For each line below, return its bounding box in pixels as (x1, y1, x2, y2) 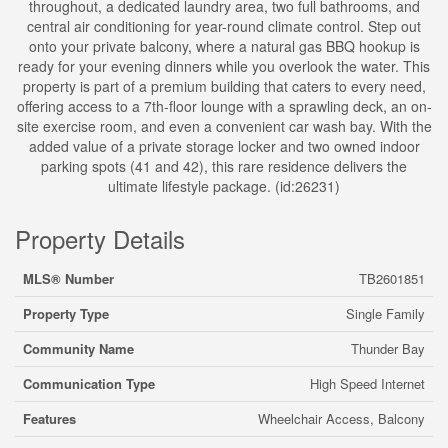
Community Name (23, 339, 134, 358)
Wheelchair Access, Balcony (258, 409, 425, 428)
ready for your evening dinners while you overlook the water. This (18, 56, 430, 76)
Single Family (346, 304, 425, 323)
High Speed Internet (310, 374, 425, 393)
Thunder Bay (351, 339, 425, 358)
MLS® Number (23, 269, 114, 288)
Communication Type (23, 374, 155, 393)
